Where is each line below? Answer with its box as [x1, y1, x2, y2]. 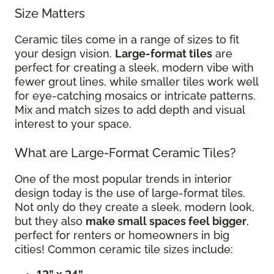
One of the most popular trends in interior [15, 172, 232, 185]
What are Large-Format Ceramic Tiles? [15, 145, 236, 160]
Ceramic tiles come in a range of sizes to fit [15, 32, 239, 46]
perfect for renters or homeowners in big [15, 228, 229, 242]
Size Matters [15, 6, 85, 21]
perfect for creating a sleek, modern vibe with [15, 61, 254, 74]
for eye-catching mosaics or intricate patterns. [15, 89, 256, 102]
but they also [15, 214, 86, 228]
